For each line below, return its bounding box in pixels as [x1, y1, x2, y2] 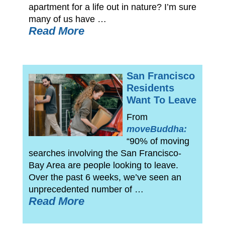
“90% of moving [126, 136, 189, 146]
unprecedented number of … [28, 184, 144, 194]
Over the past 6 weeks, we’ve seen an [28, 172, 181, 182]
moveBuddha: [126, 124, 187, 134]
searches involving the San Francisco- [28, 148, 181, 158]
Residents [126, 82, 174, 93]
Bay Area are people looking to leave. [28, 160, 178, 170]
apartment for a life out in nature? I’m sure [28, 2, 196, 12]
